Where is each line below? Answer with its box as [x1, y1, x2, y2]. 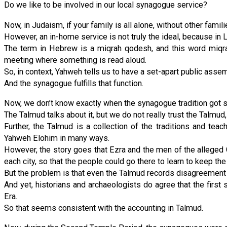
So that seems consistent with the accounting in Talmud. [4, 203, 203, 213]
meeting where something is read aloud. [4, 55, 146, 65]
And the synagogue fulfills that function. [4, 78, 143, 88]
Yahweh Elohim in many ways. [4, 133, 109, 143]
